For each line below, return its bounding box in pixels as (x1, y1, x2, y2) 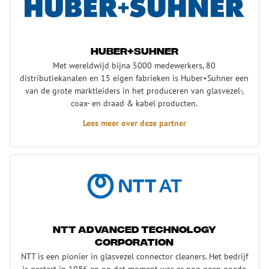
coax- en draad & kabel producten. (71, 97, 198, 109)
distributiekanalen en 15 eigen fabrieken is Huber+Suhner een (20, 71, 249, 83)
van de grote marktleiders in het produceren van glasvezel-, (25, 84, 244, 96)
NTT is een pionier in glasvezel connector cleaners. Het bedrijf (20, 250, 248, 262)
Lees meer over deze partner (82, 116, 186, 128)
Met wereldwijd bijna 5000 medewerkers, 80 (53, 59, 216, 71)
